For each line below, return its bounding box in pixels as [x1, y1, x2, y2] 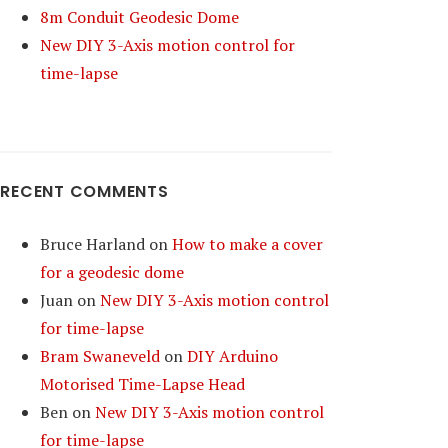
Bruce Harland [40, 233, 146, 255]
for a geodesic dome [40, 261, 185, 283]
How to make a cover [172, 233, 324, 255]
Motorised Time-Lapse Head [40, 373, 246, 395]
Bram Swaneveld [40, 345, 161, 367]
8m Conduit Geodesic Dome [40, 6, 240, 28]
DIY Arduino [187, 345, 279, 367]
